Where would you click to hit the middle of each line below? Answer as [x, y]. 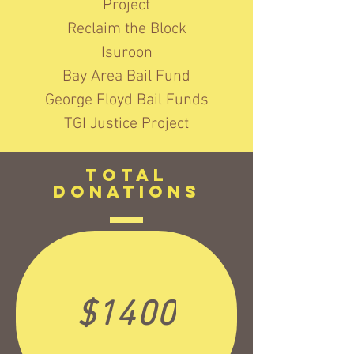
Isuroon [126, 53]
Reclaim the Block [126, 29]
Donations [127, 192]
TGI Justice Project [126, 124]
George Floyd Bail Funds [126, 100]
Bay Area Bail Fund [126, 77]
